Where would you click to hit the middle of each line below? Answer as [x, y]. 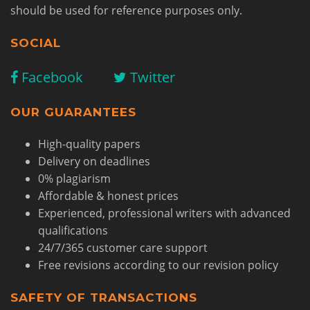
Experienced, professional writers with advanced [164, 213]
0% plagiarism [74, 179]
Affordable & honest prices [108, 196]
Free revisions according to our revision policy [158, 265]
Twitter [151, 77]
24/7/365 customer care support [123, 248]
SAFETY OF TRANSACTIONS [104, 298]
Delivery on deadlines [94, 161]
